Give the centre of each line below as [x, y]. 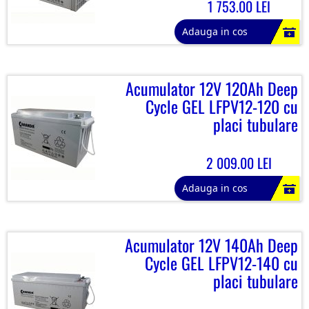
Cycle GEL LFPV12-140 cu [221, 263]
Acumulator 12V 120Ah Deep [212, 88]
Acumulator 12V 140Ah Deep [211, 245]
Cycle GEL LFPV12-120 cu [222, 106]
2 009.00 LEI [239, 163]
